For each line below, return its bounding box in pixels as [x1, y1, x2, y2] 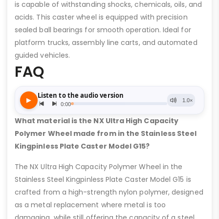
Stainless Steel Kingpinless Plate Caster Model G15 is [15, 174, 191, 184]
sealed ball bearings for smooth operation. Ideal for [15, 24, 191, 35]
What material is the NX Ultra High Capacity [15, 115, 179, 126]
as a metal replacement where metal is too [15, 199, 166, 210]
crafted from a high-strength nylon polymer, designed [15, 187, 203, 197]
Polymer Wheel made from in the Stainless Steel [15, 128, 197, 138]
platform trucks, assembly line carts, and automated [15, 37, 197, 47]
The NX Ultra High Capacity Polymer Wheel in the [15, 161, 183, 172]
